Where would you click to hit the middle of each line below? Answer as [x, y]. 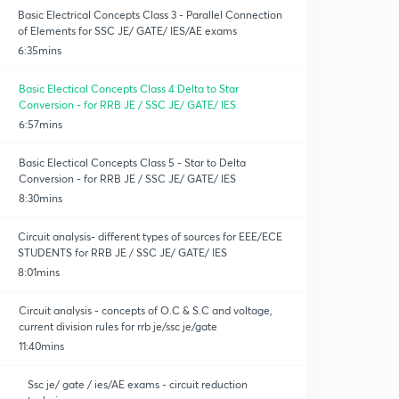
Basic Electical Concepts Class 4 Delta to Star [129, 89]
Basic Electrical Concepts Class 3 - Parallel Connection [150, 15]
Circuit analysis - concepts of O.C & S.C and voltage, [145, 310]
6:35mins [39, 50]
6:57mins [41, 124]
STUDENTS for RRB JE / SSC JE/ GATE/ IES [123, 252]
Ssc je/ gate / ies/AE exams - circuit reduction [137, 384]
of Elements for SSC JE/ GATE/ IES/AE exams [127, 31]
